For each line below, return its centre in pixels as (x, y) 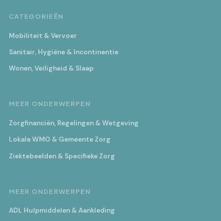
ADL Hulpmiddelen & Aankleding (62, 211)
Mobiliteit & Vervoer (43, 36)
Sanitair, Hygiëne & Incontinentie (64, 52)
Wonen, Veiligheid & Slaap (51, 69)
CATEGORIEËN (37, 16)
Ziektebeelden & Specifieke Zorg (62, 156)
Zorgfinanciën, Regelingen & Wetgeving (74, 123)
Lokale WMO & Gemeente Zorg (60, 140)
